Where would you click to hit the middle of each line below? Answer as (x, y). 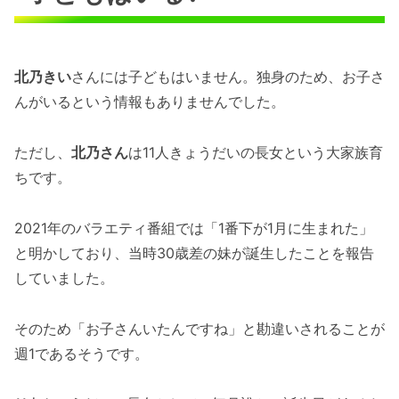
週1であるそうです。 (81, 353)
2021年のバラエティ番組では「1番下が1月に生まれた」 (194, 228)
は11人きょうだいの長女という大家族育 (256, 152)
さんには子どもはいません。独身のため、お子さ (228, 77)
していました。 (64, 277)
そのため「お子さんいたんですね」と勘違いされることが (199, 328)
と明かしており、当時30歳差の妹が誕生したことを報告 (194, 252)
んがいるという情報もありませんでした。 (150, 102)
